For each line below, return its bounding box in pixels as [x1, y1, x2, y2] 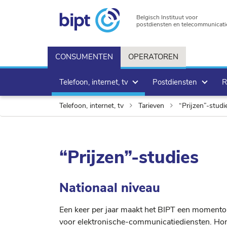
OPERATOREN [128, 52, 178, 62]
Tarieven [136, 101, 166, 110]
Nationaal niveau [59, 179, 160, 197]
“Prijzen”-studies [59, 145, 199, 169]
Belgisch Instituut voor [136, 13, 198, 21]
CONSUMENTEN [55, 52, 113, 62]
